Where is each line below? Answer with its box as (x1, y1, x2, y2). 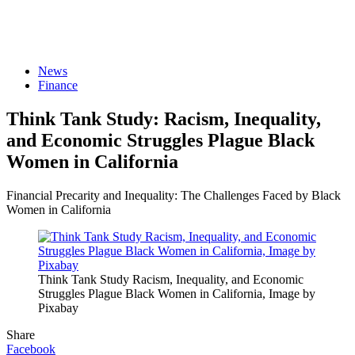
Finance (38, 78, 78, 92)
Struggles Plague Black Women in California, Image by (38, 286, 315, 300)
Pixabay (38, 300, 78, 315)
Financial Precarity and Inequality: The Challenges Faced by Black (6, 188, 341, 202)
